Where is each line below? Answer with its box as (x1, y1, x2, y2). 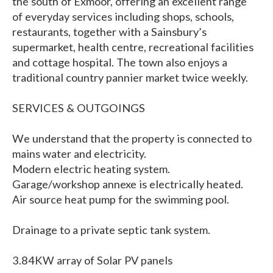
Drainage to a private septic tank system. (12, 223, 210, 237)
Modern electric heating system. (12, 162, 170, 176)
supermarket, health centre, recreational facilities (12, 40, 253, 54)
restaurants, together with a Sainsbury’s (12, 25, 207, 39)
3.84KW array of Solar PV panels (12, 253, 172, 268)
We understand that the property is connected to (12, 132, 252, 146)
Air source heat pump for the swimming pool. (12, 193, 229, 207)
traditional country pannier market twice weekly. (12, 71, 248, 85)
